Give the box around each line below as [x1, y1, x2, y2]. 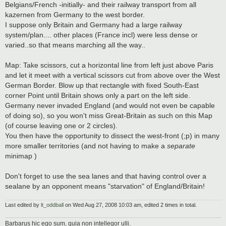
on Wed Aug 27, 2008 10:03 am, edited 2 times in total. [64, 202, 197, 208]
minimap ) [5, 151, 37, 160]
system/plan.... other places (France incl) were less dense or [5, 30, 198, 39]
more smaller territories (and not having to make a [5, 141, 167, 150]
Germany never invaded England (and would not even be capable [5, 101, 215, 109]
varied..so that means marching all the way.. [5, 40, 145, 49]
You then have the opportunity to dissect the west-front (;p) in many [5, 131, 219, 140]
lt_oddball [41, 202, 64, 208]
